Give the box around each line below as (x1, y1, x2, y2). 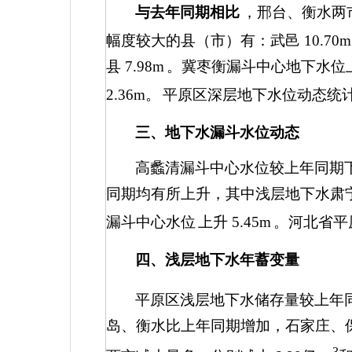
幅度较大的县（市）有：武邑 (106, 32, 304, 49)
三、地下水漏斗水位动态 (135, 124, 300, 141)
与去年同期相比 (135, 4, 240, 20)
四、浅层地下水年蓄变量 (135, 251, 300, 268)
